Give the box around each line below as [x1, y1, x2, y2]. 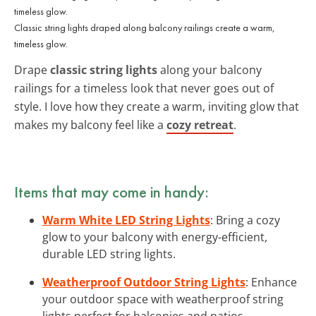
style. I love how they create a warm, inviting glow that [14, 98, 299, 114]
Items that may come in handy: [14, 181, 209, 202]
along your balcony [157, 61, 262, 78]
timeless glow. [14, 37, 68, 50]
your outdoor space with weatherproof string [42, 291, 284, 307]
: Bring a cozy [210, 212, 280, 228]
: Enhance [245, 274, 297, 290]
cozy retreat [166, 116, 233, 133]
